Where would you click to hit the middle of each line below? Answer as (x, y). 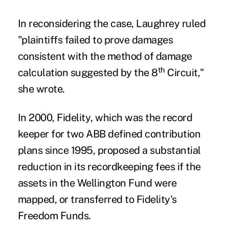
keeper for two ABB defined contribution (109, 134)
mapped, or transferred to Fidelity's (97, 200)
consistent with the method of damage (105, 56)
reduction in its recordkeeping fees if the (109, 167)
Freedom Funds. (54, 216)
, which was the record (142, 118)
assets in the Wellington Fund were (97, 183)
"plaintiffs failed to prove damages (95, 40)
